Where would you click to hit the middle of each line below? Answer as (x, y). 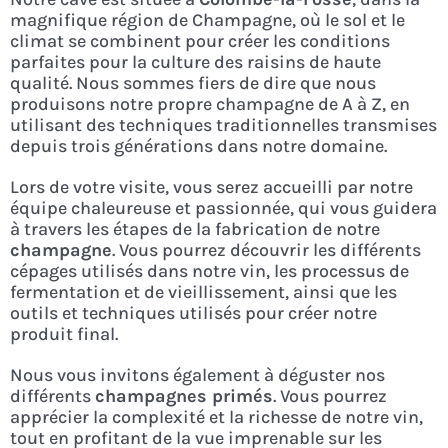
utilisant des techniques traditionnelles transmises (223, 124)
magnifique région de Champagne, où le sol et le (207, 19)
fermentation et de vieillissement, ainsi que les (203, 291)
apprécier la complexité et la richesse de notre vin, (216, 416)
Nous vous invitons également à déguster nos (197, 374)
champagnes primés (183, 395)
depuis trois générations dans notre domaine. (198, 145)
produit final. (63, 333)
